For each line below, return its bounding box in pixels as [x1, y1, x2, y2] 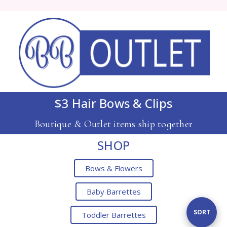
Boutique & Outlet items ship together [34, 118, 193, 130]
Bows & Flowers [85, 163, 142, 173]
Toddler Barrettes [81, 209, 146, 220]
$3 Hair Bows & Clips [55, 94, 172, 111]
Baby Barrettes [86, 186, 141, 197]
